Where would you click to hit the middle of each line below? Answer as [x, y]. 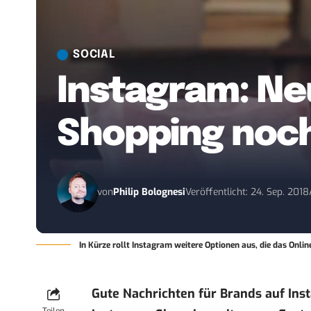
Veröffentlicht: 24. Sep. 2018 [247, 192]
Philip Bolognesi [150, 192]
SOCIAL [94, 55]
